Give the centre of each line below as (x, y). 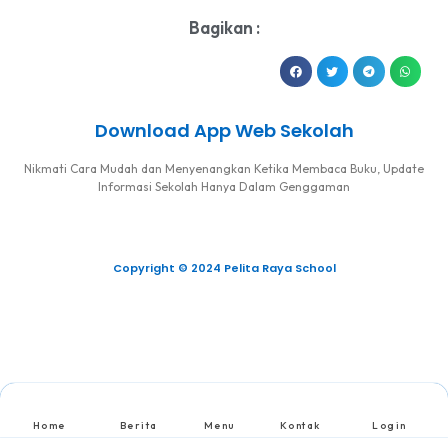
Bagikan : (224, 27)
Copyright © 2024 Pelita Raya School (224, 268)
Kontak (300, 426)
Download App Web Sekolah (224, 131)
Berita (138, 426)
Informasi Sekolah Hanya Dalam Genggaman (224, 187)
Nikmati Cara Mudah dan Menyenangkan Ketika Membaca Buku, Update (224, 169)
